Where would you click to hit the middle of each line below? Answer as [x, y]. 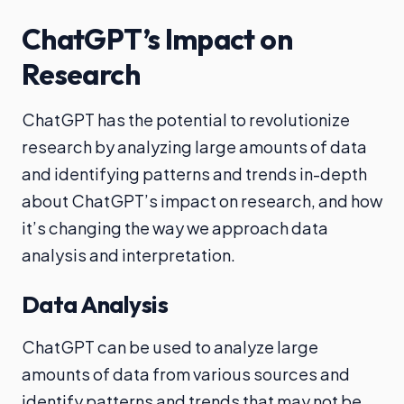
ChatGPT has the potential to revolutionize [186, 119]
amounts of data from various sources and [186, 374]
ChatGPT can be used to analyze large [170, 347]
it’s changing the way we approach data [175, 228]
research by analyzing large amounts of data [194, 147]
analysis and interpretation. [129, 255]
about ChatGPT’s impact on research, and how [202, 201]
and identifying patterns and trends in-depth [194, 174]
